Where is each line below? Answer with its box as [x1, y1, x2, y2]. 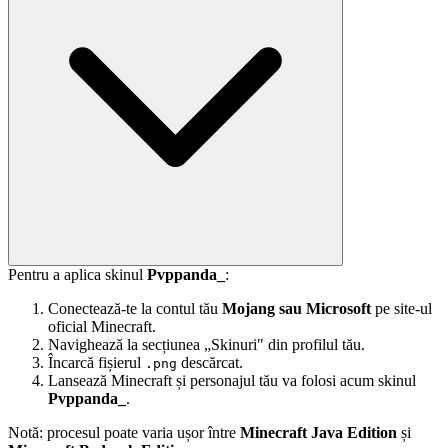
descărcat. [177, 353, 243, 371]
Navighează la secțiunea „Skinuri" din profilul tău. [48, 335, 365, 353]
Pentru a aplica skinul [8, 265, 147, 283]
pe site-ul [371, 299, 432, 317]
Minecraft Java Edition [240, 423, 397, 441]
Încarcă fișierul [48, 353, 145, 371]
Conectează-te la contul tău [48, 299, 222, 317]
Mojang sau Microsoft [222, 299, 371, 317]
